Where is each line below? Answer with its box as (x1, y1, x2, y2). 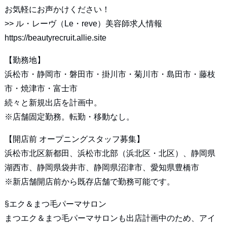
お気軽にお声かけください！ (4, 5, 110, 14)
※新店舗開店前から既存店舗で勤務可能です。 (4, 177, 175, 186)
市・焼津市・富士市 (4, 84, 78, 93)
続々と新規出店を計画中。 (4, 98, 102, 107)
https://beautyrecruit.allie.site (4, 33, 106, 42)
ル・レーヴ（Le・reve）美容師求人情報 (15, 19, 162, 28)
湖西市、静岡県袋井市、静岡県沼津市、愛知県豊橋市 (4, 163, 199, 172)
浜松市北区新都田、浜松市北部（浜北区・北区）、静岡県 (4, 148, 215, 158)
